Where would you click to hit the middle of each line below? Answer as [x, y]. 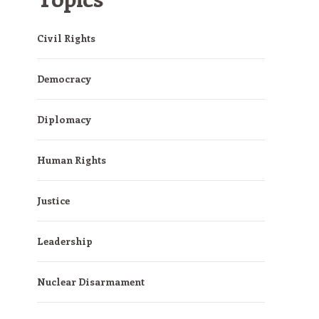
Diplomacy [64, 119]
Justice [53, 200]
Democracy [64, 79]
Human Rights [72, 160]
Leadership [65, 241]
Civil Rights [66, 38]
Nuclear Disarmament [91, 282]
